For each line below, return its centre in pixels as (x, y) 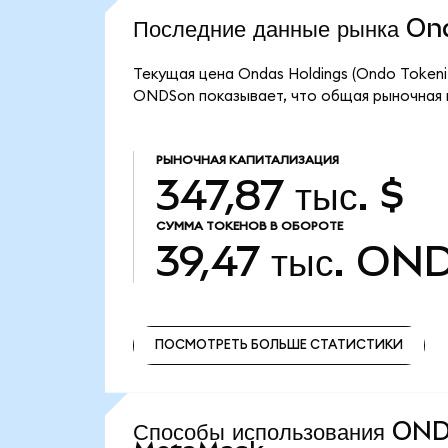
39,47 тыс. (250, 260)
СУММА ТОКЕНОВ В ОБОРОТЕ (249, 225)
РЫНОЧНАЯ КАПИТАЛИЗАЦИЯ (247, 160)
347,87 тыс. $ (280, 194)
